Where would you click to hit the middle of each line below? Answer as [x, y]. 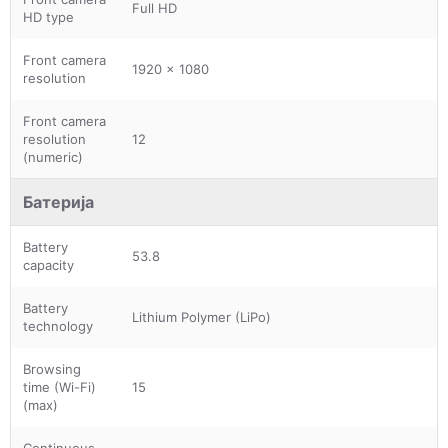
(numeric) [53, 156]
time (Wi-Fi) [59, 386]
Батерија [58, 201]
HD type [48, 16]
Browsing [52, 368]
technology [58, 325]
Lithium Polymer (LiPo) [201, 316]
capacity [48, 264]
